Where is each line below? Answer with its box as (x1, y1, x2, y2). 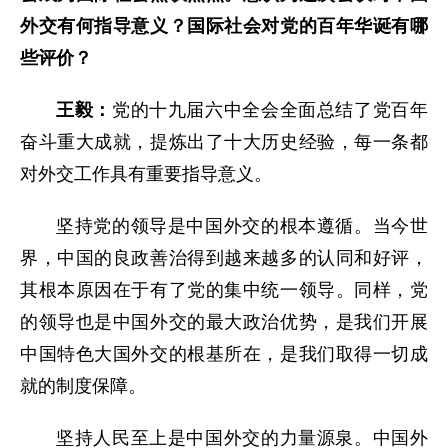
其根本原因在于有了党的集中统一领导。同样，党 (20, 279, 428, 300)
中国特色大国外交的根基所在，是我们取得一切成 (20, 343, 428, 364)
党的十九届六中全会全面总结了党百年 (111, 99, 429, 120)
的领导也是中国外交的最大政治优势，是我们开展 (20, 311, 428, 332)
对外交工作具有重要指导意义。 (20, 163, 272, 184)
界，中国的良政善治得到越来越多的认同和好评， (20, 247, 428, 268)
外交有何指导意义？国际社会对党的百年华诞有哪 (20, 15, 428, 36)
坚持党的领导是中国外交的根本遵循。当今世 (56, 215, 428, 236)
